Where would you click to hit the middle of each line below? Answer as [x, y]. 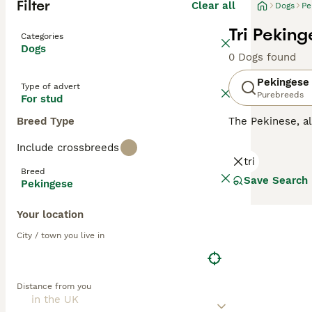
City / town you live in [61, 235]
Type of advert [50, 86]
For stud [42, 99]
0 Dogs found [262, 57]
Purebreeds [280, 95]
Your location [50, 214]
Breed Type [46, 121]
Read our [253, 177]
